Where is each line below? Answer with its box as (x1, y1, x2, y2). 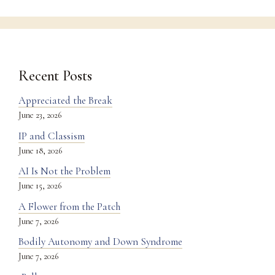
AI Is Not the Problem (18, 165, 110, 178)
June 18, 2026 (18, 145, 62, 156)
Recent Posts (18, 67, 92, 85)
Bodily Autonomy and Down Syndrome (18, 235, 182, 249)
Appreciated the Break (18, 94, 112, 107)
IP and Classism (18, 129, 85, 142)
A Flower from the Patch (18, 199, 120, 213)
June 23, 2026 (18, 110, 61, 121)
